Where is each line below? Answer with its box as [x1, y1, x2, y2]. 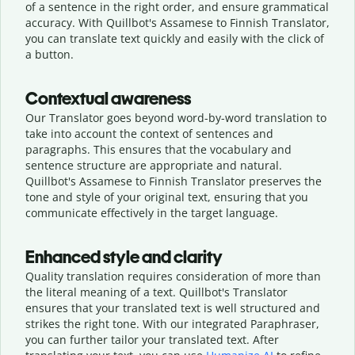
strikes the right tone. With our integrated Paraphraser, [25, 315, 319, 331]
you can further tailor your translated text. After [25, 331, 279, 347]
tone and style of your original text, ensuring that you [25, 189, 308, 204]
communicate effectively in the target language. [25, 204, 278, 220]
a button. [25, 46, 74, 62]
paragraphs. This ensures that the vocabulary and [25, 141, 292, 157]
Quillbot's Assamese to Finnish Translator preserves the [25, 173, 322, 189]
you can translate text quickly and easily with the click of [25, 30, 324, 46]
